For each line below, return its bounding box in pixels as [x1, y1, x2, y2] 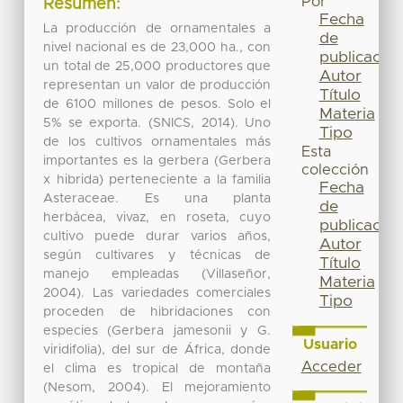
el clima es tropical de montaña [43, 362, 272, 375]
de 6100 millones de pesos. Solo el [43, 97, 272, 111]
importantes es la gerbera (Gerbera [43, 154, 272, 167]
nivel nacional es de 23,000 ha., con [43, 40, 272, 54]
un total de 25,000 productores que [43, 59, 272, 73]
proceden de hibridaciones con [43, 305, 272, 318]
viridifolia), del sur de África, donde [43, 343, 272, 356]
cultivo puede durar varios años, [43, 229, 272, 243]
